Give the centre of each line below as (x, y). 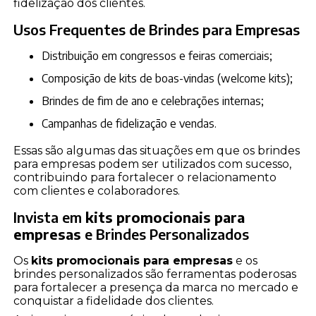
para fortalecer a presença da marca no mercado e (156, 288)
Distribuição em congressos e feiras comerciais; (162, 56)
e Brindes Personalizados (165, 234)
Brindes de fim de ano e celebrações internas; (157, 101)
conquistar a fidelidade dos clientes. (114, 301)
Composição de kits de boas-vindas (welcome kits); (171, 79)
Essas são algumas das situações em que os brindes (157, 151)
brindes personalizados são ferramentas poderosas (155, 274)
